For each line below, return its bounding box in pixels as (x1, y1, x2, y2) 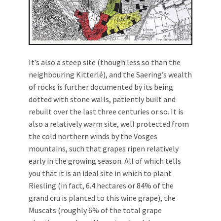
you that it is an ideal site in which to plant (29, 168, 172, 179)
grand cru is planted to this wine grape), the (29, 193, 176, 203)
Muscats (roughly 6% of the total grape (29, 205, 162, 216)
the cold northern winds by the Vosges (29, 131, 157, 142)
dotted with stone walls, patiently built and (29, 94, 176, 105)
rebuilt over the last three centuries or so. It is (29, 107, 184, 117)
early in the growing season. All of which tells (29, 156, 181, 166)
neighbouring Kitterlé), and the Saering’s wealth (29, 70, 192, 80)
